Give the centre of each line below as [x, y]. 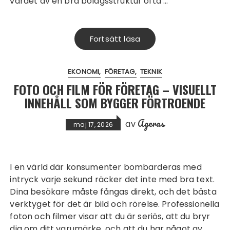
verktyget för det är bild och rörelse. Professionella [115, 204]
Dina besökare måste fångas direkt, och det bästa [113, 192]
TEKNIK [151, 72]
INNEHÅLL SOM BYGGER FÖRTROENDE [115, 103]
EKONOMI [84, 72]
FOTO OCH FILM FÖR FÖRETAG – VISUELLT [115, 89]
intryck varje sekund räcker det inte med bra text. [112, 179]
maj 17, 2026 [93, 124]
